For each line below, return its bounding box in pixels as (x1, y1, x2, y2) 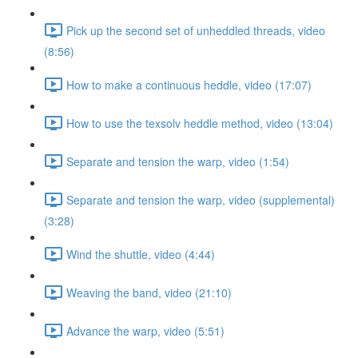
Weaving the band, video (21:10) (66, 284, 232, 300)
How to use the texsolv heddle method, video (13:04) (66, 114, 333, 131)
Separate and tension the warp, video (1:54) (66, 153, 289, 169)
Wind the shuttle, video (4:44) (66, 245, 215, 262)
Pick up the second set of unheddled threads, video (66, 22, 325, 38)
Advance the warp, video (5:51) (66, 322, 225, 339)
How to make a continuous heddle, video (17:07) (66, 76, 312, 93)
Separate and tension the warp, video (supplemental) (66, 191, 335, 208)
